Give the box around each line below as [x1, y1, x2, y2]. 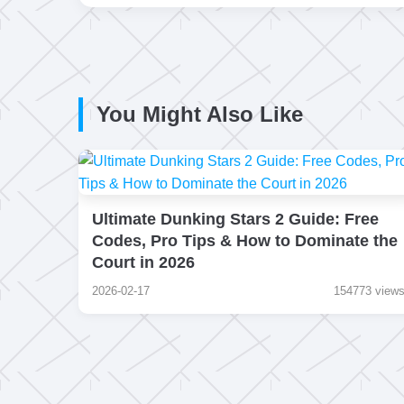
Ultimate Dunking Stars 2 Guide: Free [92, 210, 379, 228]
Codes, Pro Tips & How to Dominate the [92, 232, 398, 250]
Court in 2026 [92, 253, 195, 271]
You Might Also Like [96, 102, 303, 126]
